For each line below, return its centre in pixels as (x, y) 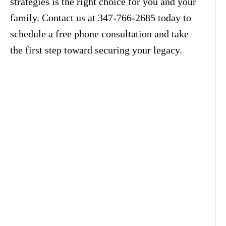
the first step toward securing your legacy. (96, 50)
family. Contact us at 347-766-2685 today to (101, 17)
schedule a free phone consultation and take (99, 34)
